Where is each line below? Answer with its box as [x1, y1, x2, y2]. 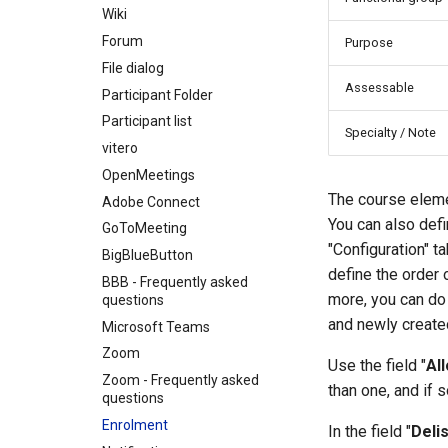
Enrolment [102, 416, 168, 433]
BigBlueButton [102, 247, 193, 263]
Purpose [345, 35, 393, 50]
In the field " [328, 422, 411, 441]
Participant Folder [102, 86, 213, 103]
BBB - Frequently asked [102, 273, 248, 290]
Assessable [345, 80, 414, 95]
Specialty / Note [345, 125, 436, 140]
